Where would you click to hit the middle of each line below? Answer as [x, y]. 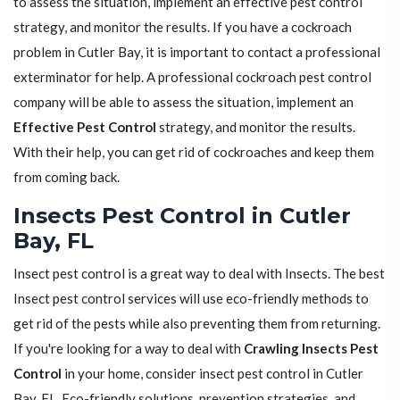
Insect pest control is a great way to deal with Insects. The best [199, 274]
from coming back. [67, 177]
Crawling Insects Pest [311, 349]
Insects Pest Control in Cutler [182, 216]
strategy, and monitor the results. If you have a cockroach [183, 27]
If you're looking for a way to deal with [129, 349]
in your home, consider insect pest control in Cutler [212, 374]
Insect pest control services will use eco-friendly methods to [191, 299]
